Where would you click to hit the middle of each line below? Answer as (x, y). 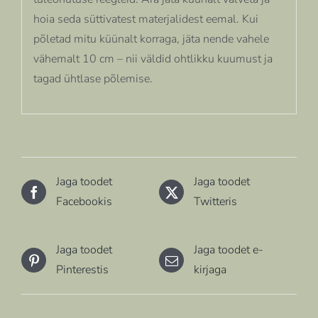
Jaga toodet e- (229, 250)
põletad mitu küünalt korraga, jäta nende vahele (151, 39)
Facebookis (84, 202)
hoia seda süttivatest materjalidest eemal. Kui (146, 19)
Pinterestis (82, 270)
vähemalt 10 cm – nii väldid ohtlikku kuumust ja (153, 59)
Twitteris (215, 202)
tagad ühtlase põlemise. (93, 78)
